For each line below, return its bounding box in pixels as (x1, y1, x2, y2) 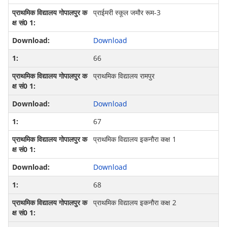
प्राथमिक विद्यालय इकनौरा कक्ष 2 (93, 198, 176, 208)
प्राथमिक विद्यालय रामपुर (93, 71, 155, 81)
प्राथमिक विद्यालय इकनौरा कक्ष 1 (93, 134, 176, 144)
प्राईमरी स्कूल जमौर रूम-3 (93, 8, 161, 18)
